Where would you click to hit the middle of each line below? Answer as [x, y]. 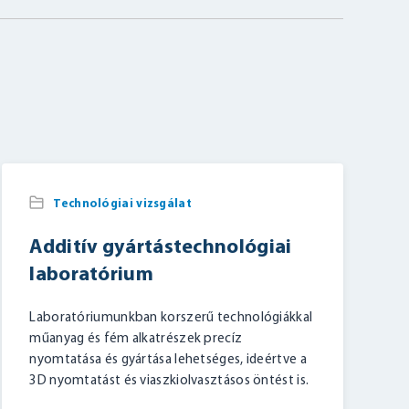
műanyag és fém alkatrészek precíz [136, 339]
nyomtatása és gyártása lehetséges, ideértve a [168, 360]
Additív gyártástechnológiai [161, 247]
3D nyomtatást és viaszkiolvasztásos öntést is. [169, 381]
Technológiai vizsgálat [122, 204]
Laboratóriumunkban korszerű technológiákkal [171, 318]
